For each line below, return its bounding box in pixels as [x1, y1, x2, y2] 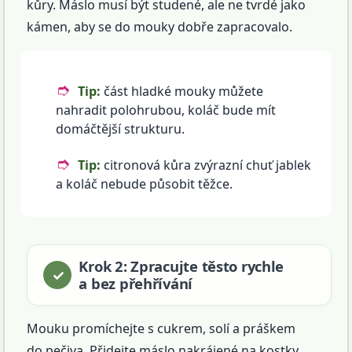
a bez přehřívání [79, 273, 193, 294]
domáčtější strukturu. [56, 120, 185, 138]
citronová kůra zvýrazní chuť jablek [101, 156, 312, 174]
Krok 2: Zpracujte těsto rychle [79, 256, 284, 277]
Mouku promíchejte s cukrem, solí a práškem [27, 320, 296, 338]
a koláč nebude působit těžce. [56, 175, 233, 193]
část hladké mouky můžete [101, 82, 264, 101]
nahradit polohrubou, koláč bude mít [56, 101, 277, 119]
